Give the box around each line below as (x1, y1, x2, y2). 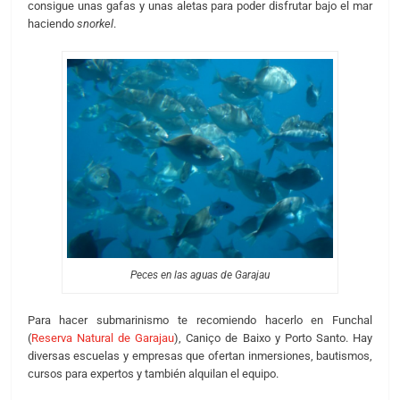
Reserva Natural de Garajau (30, 330, 175, 345)
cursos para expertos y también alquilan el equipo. (27, 366, 279, 380)
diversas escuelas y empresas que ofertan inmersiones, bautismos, (27, 348, 373, 362)
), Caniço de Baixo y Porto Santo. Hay (174, 330, 373, 345)
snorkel (76, 17, 113, 31)
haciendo (27, 17, 77, 31)
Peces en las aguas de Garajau (129, 269, 270, 282)
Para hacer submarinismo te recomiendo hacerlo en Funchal (27, 312, 373, 327)
